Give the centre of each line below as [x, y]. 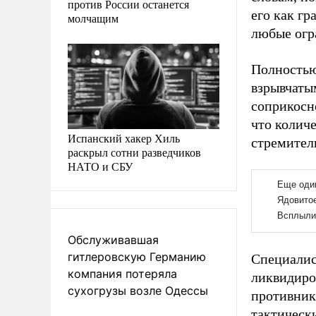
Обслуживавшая [113, 239]
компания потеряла [122, 273]
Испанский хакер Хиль [124, 138]
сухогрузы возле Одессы [138, 290]
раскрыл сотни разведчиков [134, 152]
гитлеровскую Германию [137, 256]
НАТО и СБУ [100, 166]
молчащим [93, 18]
